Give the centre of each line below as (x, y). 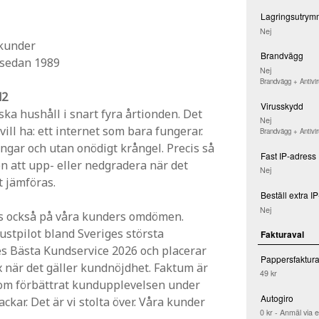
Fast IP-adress (288, 155)
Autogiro (277, 298)
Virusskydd (282, 105)
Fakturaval (282, 234)
